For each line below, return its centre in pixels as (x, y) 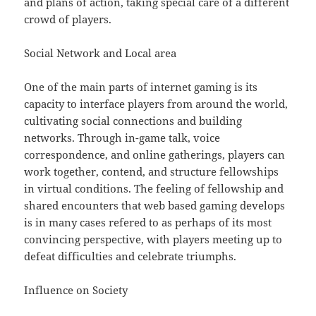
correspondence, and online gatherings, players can (155, 155)
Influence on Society (76, 290)
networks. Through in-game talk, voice (122, 138)
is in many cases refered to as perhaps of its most (148, 223)
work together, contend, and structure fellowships (152, 172)
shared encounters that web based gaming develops (155, 206)
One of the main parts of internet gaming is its (141, 87)
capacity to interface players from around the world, (156, 104)
